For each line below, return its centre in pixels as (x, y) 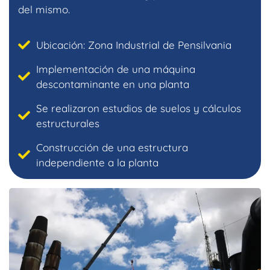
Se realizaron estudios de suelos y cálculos (139, 108)
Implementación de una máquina (116, 69)
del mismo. (44, 9)
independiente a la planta (97, 163)
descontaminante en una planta (113, 84)
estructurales (68, 124)
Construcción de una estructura (112, 148)
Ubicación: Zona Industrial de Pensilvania (134, 45)
